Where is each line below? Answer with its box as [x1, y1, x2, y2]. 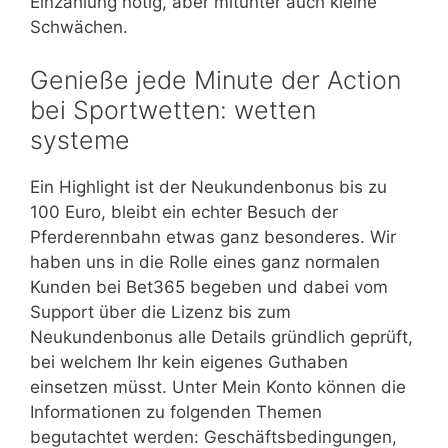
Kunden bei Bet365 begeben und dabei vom [30, 277, 388, 298]
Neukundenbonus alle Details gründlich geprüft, [30, 327, 413, 348]
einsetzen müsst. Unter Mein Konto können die [30, 377, 406, 398]
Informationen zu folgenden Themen [30, 402, 322, 423]
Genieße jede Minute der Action [30, 65, 401, 96]
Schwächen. [30, 16, 128, 37]
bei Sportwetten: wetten [30, 95, 316, 126]
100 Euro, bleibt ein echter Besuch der [30, 202, 338, 223]
